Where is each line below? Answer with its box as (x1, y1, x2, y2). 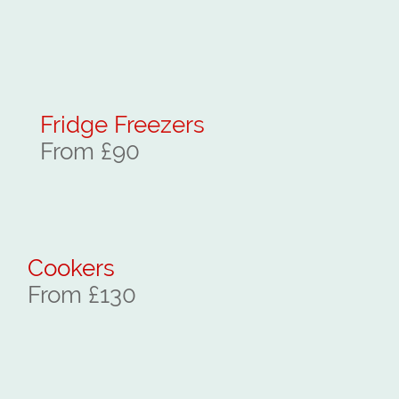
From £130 (28, 281, 136, 309)
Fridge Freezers (40, 111, 205, 139)
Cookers (21, 255, 115, 282)
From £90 (21, 138, 140, 166)
